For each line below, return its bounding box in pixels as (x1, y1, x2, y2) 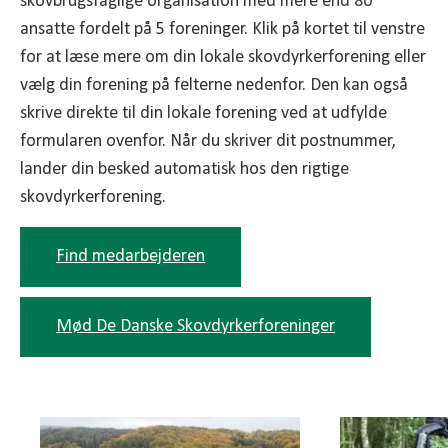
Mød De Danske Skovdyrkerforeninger (56, 317, 335, 337)
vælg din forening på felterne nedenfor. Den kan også (20, 76, 408, 96)
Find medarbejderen (56, 247, 205, 267)
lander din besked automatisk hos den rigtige (20, 160, 349, 180)
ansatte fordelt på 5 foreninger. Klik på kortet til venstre (20, 20, 425, 40)
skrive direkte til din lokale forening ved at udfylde (20, 104, 387, 124)
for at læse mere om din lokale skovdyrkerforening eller (20, 48, 426, 68)
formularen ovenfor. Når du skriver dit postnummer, (20, 132, 395, 152)
